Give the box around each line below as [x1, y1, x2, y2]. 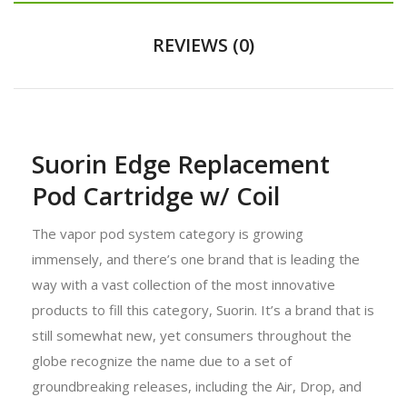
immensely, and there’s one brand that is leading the [32, 249, 360, 268]
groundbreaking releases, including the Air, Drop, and [32, 376, 362, 395]
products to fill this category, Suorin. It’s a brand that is [32, 300, 374, 319]
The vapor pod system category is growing [32, 223, 303, 243]
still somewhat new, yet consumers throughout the [32, 325, 352, 344]
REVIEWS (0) [153, 32, 254, 57]
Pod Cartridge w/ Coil [32, 178, 280, 213]
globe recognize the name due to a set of [32, 351, 292, 370]
